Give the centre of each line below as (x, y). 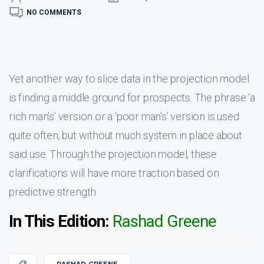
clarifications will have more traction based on (114, 173)
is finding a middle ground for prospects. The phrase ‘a (132, 98)
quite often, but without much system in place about (126, 135)
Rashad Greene (163, 221)
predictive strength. (54, 192)
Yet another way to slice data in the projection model (129, 79)
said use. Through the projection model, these (113, 154)
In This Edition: (59, 221)
